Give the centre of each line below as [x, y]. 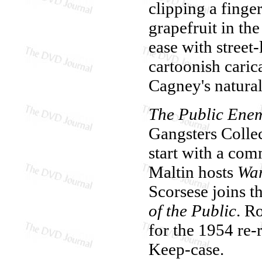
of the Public [192, 210]
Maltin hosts [193, 172]
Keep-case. [186, 249]
